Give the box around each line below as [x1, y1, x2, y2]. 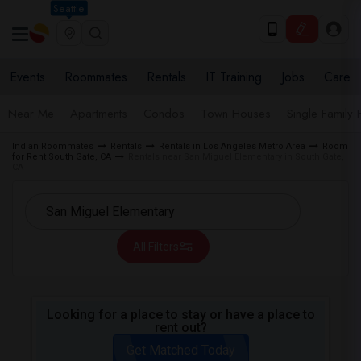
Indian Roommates [12, 141, 93, 151]
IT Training [205, 68, 262, 86]
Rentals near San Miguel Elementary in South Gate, [128, 151, 344, 162]
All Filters [132, 240, 179, 253]
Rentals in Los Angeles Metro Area [159, 141, 305, 151]
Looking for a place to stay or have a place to [46, 307, 315, 322]
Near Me [8, 105, 54, 122]
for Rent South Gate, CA [12, 151, 111, 162]
